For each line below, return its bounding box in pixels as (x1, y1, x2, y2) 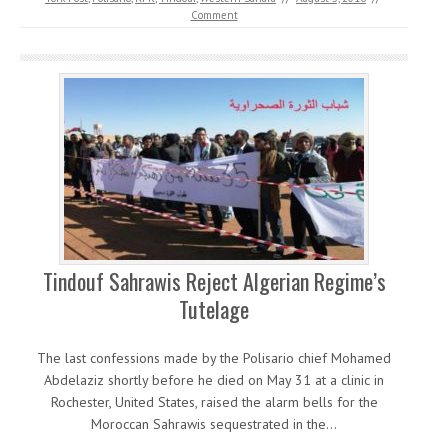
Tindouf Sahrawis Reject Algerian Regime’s (42, 265, 386, 298)
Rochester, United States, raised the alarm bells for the (50, 393, 378, 412)
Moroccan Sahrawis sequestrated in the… (91, 415, 337, 434)
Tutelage (179, 293, 249, 326)
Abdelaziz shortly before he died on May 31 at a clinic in (44, 371, 384, 390)
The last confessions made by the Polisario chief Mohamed (37, 349, 391, 368)
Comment (190, 8, 238, 23)
